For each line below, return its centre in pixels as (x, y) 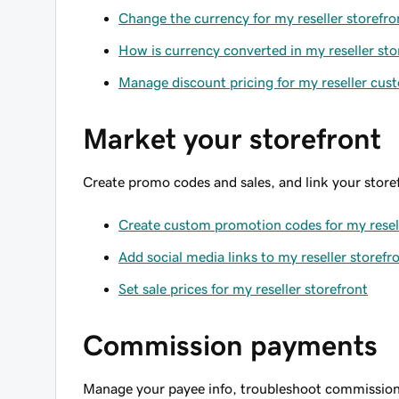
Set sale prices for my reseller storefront (243, 289)
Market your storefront (232, 139)
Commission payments (230, 346)
